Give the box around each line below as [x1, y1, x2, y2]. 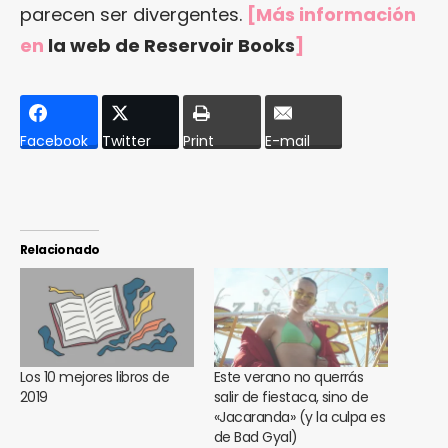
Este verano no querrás [214, 367, 364, 388]
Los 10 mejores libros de [20, 367, 170, 388]
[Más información [247, 2, 416, 27]
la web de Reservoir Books [48, 33, 295, 58]
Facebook [20, 131, 88, 152]
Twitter [101, 131, 151, 152]
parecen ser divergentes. [20, 2, 247, 27]
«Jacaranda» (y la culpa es [214, 407, 386, 428]
